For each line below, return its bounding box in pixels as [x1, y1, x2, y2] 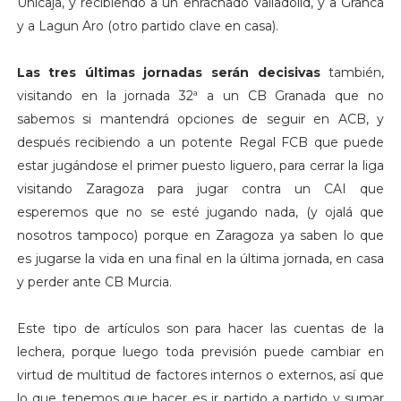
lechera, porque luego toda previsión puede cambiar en [16, 343, 385, 360]
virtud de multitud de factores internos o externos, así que [16, 366, 385, 383]
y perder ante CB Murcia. [16, 273, 172, 290]
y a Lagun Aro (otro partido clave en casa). [16, 17, 278, 34]
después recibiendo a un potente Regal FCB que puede [16, 133, 385, 150]
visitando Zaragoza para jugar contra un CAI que [16, 180, 385, 197]
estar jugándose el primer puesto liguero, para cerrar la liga [16, 157, 385, 174]
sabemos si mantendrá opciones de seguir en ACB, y [16, 110, 385, 127]
